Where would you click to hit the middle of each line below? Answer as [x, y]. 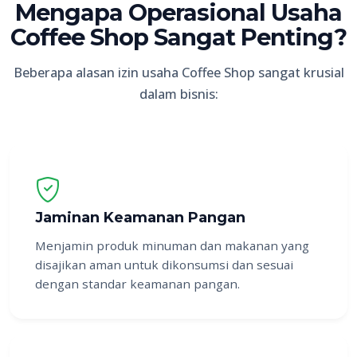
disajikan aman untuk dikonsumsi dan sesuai [164, 265]
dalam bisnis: [178, 94]
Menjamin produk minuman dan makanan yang [172, 246]
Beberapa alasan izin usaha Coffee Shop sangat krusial [178, 73]
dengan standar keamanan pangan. [137, 284]
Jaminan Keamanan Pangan [140, 218]
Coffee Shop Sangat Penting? [178, 37]
